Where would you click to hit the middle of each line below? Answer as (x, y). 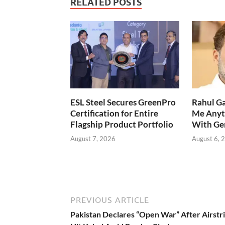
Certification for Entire (114, 113)
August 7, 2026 (93, 139)
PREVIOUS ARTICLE (110, 200)
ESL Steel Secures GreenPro (123, 102)
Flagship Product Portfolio (122, 124)
